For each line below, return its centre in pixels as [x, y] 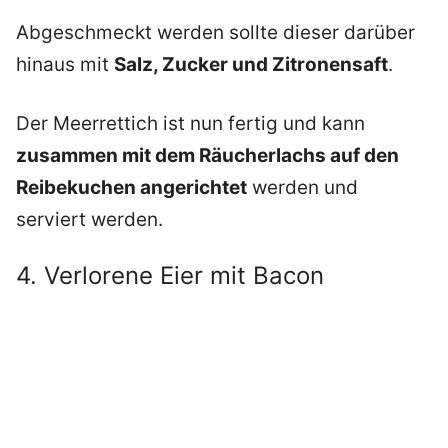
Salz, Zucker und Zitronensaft [251, 65]
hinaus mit [65, 65]
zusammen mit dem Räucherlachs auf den [207, 155]
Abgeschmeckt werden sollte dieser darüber [215, 33]
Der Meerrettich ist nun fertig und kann [190, 123]
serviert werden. [89, 219]
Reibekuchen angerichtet [131, 187]
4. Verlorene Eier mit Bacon [170, 276]
